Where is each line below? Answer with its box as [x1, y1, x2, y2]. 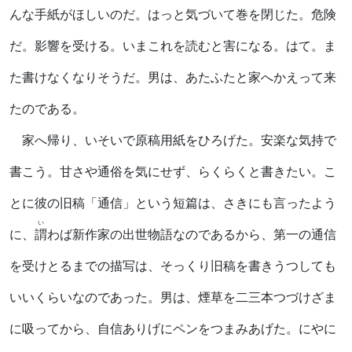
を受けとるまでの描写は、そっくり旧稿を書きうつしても [9, 258, 336, 273]
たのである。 [9, 101, 85, 116]
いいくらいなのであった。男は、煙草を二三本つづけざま [9, 289, 336, 305]
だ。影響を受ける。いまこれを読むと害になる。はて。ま [9, 38, 336, 53]
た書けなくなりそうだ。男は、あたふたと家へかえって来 [9, 69, 336, 85]
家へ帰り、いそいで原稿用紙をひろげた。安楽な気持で [9, 132, 336, 148]
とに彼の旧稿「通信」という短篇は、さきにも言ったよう [9, 195, 336, 211]
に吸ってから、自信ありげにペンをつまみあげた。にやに [9, 321, 336, 336]
